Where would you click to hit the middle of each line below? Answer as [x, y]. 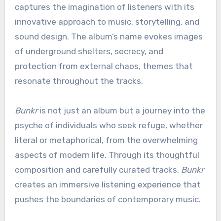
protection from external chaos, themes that [104, 66]
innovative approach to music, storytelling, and [107, 22]
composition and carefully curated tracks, [98, 170]
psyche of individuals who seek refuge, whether [109, 126]
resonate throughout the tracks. [79, 81]
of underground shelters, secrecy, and [89, 52]
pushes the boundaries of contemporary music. [108, 200]
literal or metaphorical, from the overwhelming [106, 140]
